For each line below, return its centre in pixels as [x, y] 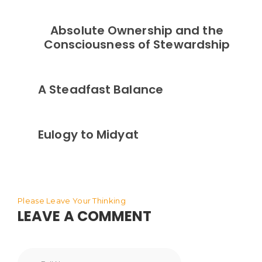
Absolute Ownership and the [137, 30]
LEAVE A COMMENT [85, 216]
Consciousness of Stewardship [137, 44]
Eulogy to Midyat [88, 135]
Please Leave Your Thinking [72, 201]
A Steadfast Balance [101, 89]
